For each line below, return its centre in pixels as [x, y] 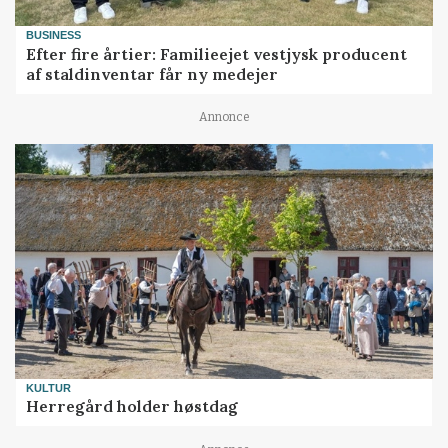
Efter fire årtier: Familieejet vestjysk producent [217, 53]
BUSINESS [54, 35]
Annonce [224, 117]
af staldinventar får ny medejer [152, 73]
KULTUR [49, 387]
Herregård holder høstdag [132, 406]
